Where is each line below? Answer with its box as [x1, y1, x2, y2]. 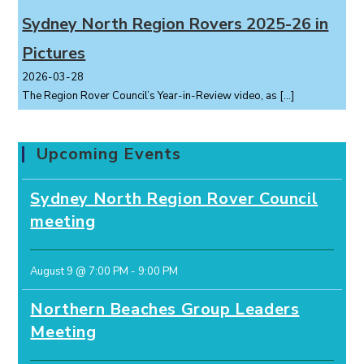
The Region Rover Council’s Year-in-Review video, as [22, 89, 280, 104]
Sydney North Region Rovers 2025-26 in [22, 13, 329, 36]
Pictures [22, 42, 86, 65]
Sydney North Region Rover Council [30, 188, 318, 210]
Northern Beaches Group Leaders [30, 298, 300, 321]
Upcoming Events [37, 143, 182, 166]
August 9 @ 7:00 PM [30, 264, 129, 279]
